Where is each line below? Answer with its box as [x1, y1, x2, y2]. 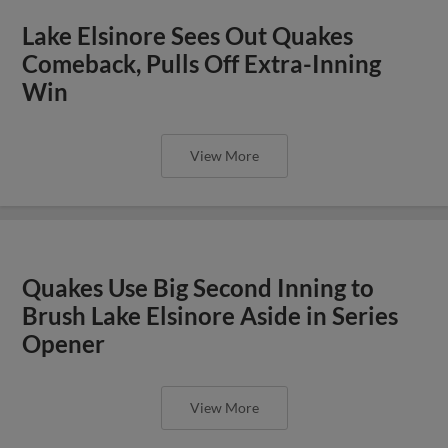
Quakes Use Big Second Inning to [22, 273, 375, 302]
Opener [22, 329, 106, 358]
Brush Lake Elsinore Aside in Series [22, 301, 399, 330]
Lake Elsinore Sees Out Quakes [22, 21, 354, 50]
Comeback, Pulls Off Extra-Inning [22, 49, 382, 78]
